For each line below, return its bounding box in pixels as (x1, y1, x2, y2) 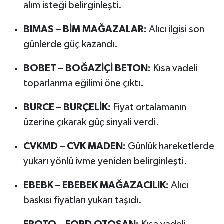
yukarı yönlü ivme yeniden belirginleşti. (23, 156, 187, 167)
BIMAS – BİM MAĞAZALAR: (23, 24, 147, 35)
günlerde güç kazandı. (23, 39, 118, 50)
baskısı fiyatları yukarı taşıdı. (23, 195, 142, 206)
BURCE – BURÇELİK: (23, 102, 111, 113)
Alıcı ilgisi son (146, 24, 204, 35)
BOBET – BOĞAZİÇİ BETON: (23, 63, 151, 74)
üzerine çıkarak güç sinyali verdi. (23, 117, 159, 128)
